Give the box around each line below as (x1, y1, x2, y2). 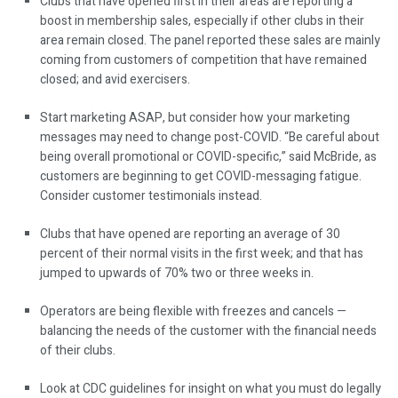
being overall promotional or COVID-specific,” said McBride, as (40, 147, 377, 167)
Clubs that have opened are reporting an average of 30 (40, 225, 340, 244)
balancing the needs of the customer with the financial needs (40, 322, 377, 341)
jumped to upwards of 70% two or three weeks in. (40, 264, 316, 283)
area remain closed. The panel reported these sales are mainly (40, 31, 380, 51)
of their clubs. (40, 341, 118, 361)
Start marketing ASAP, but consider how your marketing (40, 108, 350, 128)
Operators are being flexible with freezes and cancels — (40, 302, 346, 322)
